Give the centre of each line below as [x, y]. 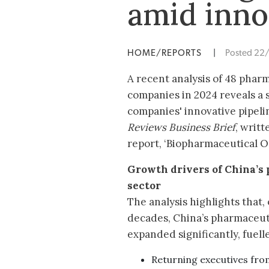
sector [144, 186]
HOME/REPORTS [166, 53]
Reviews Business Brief [181, 128]
